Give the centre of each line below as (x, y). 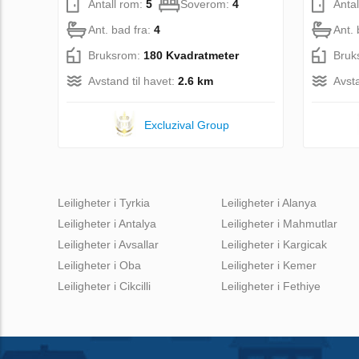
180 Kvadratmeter (191, 55)
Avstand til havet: (133, 81)
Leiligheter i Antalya (107, 223)
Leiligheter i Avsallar (108, 244)
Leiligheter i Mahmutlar (279, 223)
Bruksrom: (116, 55)
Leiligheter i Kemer (269, 265)
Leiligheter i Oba (99, 265)
